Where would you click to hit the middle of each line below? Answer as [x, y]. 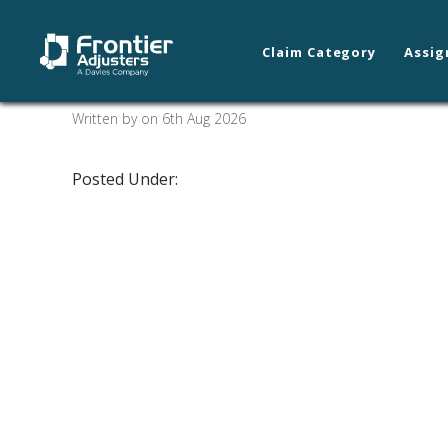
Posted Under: [125, 179]
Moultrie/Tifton [212, 74]
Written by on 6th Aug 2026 [159, 118]
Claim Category [319, 52]
